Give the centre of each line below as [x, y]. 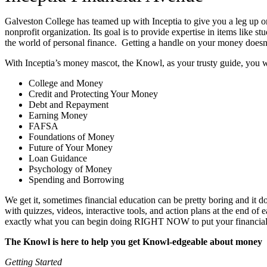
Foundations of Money [72, 137]
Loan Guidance [58, 159]
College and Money [66, 83]
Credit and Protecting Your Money [93, 94]
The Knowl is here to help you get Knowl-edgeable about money [135, 242]
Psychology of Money [70, 169]
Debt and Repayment [69, 105]
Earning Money [58, 116]
